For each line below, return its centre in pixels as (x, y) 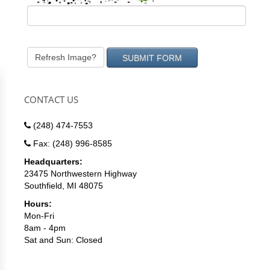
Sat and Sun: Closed (63, 240)
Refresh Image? (66, 57)
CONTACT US (51, 99)
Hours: (38, 204)
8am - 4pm (45, 228)
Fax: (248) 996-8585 (71, 143)
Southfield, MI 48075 (64, 186)
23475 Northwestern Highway (80, 174)
